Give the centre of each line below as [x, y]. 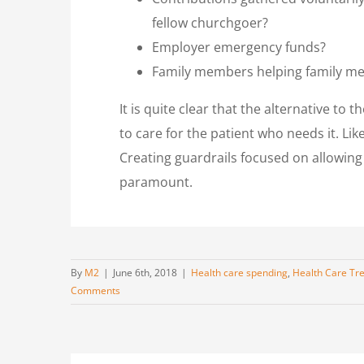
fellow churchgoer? [210, 22]
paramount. [156, 182]
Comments [95, 290]
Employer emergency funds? [239, 47]
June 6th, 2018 [145, 272]
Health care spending [239, 272]
